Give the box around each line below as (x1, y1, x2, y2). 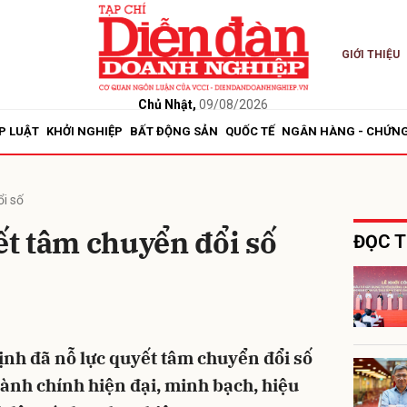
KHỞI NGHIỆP (46, 124, 123, 138)
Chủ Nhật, (138, 96, 197, 112)
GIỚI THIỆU (341, 48, 400, 61)
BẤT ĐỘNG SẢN (130, 124, 218, 138)
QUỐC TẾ (225, 124, 274, 138)
